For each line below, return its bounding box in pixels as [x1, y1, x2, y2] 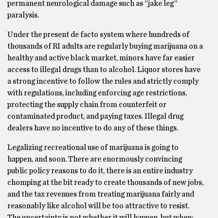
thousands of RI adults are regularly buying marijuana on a [7, 42, 203, 50]
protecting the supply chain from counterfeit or [7, 101, 166, 109]
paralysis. [7, 11, 39, 19]
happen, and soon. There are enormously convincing [7, 155, 182, 163]
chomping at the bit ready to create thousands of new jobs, [7, 179, 203, 186]
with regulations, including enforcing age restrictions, [7, 89, 187, 97]
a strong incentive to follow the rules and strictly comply [7, 77, 199, 85]
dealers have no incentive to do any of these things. [7, 124, 178, 132]
